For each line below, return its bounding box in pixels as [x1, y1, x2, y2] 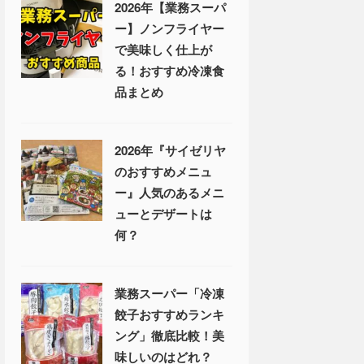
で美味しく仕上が [115, 41, 212, 58]
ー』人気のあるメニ [115, 184, 224, 201]
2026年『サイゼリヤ [115, 141, 226, 159]
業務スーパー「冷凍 [115, 284, 224, 302]
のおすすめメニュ [115, 162, 212, 180]
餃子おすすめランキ [115, 305, 224, 323]
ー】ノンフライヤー [115, 19, 224, 37]
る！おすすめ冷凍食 [115, 62, 224, 80]
